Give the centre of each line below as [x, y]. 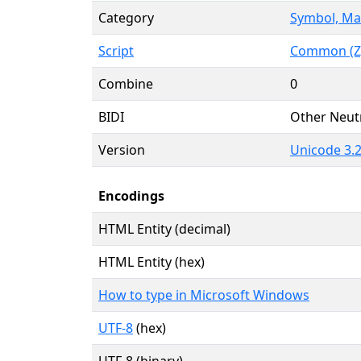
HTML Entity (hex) [151, 261]
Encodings [131, 195]
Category [126, 17]
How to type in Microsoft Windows [204, 295]
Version [122, 149]
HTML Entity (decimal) [164, 228]
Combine [126, 83]
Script [116, 50]
